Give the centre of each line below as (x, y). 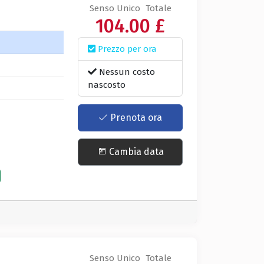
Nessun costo (126, 72)
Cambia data (135, 152)
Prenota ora (135, 117)
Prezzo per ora (126, 49)
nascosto (107, 85)
